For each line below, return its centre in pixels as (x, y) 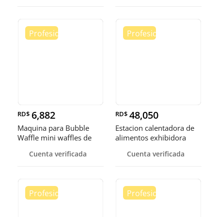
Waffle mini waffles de (54, 138)
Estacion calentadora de (155, 128)
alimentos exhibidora (151, 138)
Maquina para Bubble (53, 128)
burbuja (31, 147)
